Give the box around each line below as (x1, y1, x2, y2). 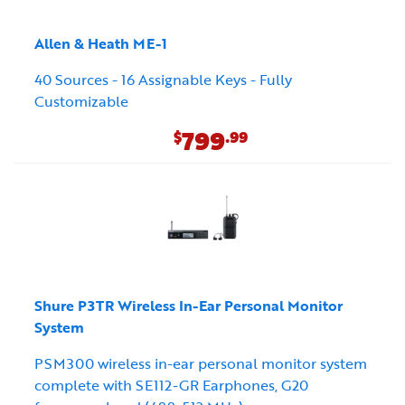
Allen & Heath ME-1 (34, 33, 167, 55)
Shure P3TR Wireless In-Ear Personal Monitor (34, 295, 343, 317)
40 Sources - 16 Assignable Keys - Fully (34, 69, 292, 91)
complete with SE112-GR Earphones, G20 (34, 374, 308, 397)
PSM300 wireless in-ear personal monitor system (34, 353, 367, 375)
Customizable (34, 90, 128, 113)
